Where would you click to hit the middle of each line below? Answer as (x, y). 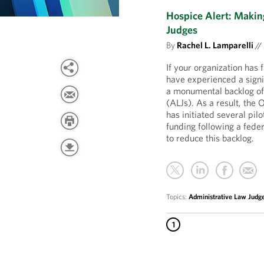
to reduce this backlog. (210, 138)
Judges (182, 30)
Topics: (178, 197)
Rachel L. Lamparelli (215, 45)
